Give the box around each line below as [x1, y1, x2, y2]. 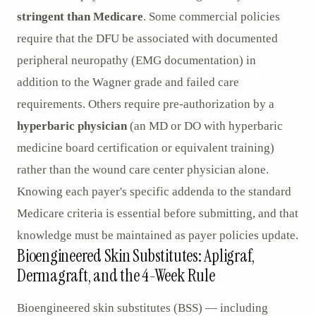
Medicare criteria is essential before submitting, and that [17, 207, 298, 221]
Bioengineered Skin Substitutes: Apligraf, [17, 245, 255, 267]
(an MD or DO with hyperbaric [127, 119, 283, 133]
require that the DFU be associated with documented [17, 32, 278, 46]
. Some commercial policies [143, 10, 280, 24]
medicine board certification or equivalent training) [17, 141, 274, 155]
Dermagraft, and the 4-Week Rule [17, 265, 215, 287]
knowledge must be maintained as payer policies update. [17, 229, 298, 243]
